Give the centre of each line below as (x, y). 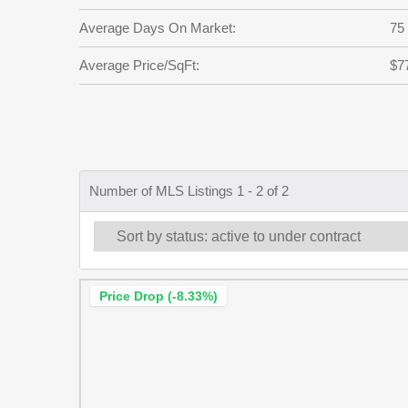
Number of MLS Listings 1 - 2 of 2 (189, 191)
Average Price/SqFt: (139, 65)
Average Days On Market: (158, 28)
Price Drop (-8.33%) (158, 296)
